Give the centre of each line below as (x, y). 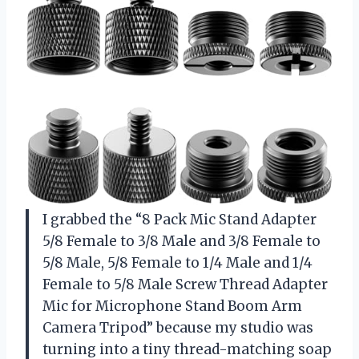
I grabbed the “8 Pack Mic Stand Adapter (179, 220)
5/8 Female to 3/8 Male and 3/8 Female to (182, 242)
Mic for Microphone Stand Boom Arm (172, 307)
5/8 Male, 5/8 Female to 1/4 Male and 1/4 (177, 263)
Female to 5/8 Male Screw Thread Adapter (185, 285)
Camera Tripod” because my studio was (178, 328)
